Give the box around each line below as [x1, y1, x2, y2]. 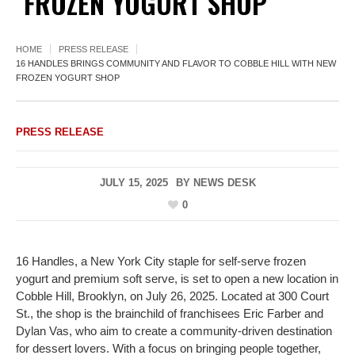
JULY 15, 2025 [99, 176, 168, 189]
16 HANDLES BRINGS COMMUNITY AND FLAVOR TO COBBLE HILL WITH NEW [16, 58, 336, 68]
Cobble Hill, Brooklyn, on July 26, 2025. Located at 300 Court [16, 289, 329, 303]
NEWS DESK [193, 176, 256, 189]
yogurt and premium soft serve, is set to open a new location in [16, 272, 338, 286]
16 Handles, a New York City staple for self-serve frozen [16, 254, 306, 269]
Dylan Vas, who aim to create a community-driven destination [16, 324, 332, 338]
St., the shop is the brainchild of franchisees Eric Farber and [16, 307, 323, 321]
